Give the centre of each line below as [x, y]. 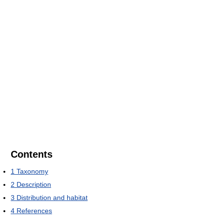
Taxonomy [32, 171]
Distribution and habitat [52, 198]
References [34, 211]
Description [34, 184]
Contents [32, 154]
